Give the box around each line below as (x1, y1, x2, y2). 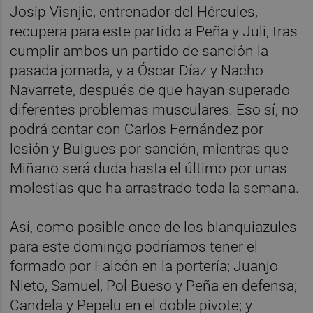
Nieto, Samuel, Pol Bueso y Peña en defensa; (10, 277, 298, 294)
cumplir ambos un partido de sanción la (10, 42, 269, 59)
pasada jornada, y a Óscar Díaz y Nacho (10, 61, 264, 79)
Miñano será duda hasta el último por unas (10, 159, 288, 177)
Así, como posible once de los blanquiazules (10, 218, 298, 235)
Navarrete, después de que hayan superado (10, 81, 291, 99)
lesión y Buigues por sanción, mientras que (10, 140, 289, 157)
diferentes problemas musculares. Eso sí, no (10, 101, 299, 118)
